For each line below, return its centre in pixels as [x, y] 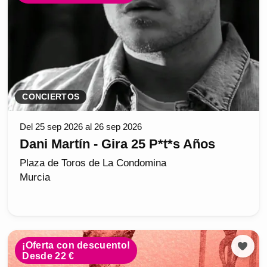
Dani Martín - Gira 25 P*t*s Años [118, 144]
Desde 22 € [48, 256]
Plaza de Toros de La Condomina [93, 163]
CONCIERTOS [51, 97]
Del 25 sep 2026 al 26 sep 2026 [81, 126]
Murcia [35, 177]
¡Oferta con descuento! [76, 245]
